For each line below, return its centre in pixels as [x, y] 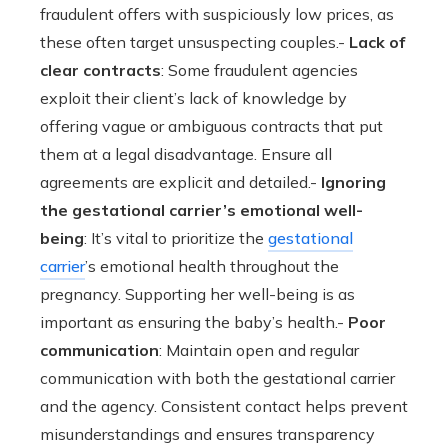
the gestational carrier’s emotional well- [201, 210]
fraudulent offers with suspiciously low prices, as [217, 14]
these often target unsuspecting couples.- [194, 42]
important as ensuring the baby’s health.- [194, 322]
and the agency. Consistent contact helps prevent [224, 406]
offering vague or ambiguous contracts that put [211, 126]
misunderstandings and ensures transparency [207, 434]
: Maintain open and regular [259, 350]
